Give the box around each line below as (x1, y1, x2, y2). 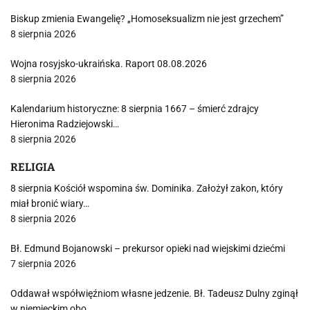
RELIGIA (10, 161, 55, 174)
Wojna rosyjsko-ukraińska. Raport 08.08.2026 (10, 58, 207, 69)
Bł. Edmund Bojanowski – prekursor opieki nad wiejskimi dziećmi (10, 243, 285, 254)
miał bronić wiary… (10, 198, 89, 209)
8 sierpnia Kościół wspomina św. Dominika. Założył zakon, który (10, 183, 283, 194)
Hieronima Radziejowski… (10, 118, 119, 129)
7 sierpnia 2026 (10, 258, 76, 269)
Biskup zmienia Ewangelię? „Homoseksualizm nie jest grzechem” (10, 13, 284, 24)
